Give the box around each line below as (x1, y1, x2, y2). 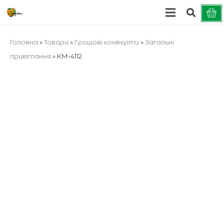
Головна (9, 37, 38, 46)
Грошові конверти (74, 37, 139, 46)
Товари (43, 37, 68, 46)
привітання (9, 51, 51, 60)
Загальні (144, 37, 174, 46)
